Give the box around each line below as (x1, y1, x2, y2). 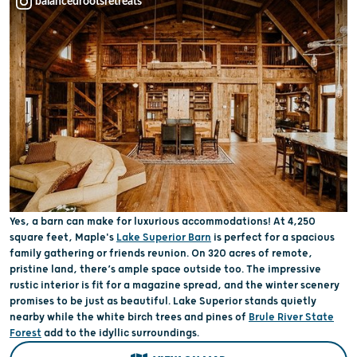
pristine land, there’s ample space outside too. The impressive (10, 263, 321, 277)
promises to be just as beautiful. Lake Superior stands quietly (10, 295, 316, 308)
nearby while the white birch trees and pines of (10, 311, 249, 324)
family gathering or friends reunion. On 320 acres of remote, (10, 247, 312, 261)
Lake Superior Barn (116, 231, 211, 245)
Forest (10, 327, 41, 340)
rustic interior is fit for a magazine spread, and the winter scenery (10, 279, 339, 292)
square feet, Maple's (10, 231, 116, 245)
